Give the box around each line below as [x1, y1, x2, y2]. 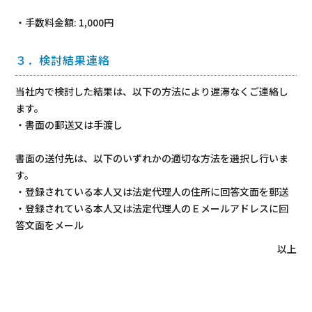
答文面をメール [15, 218, 84, 232]
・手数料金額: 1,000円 [15, 15, 114, 29]
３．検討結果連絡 [15, 52, 111, 68]
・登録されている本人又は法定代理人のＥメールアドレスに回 [15, 201, 289, 215]
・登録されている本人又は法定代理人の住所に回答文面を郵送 [15, 185, 289, 198]
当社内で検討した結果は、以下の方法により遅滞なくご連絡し [15, 84, 289, 98]
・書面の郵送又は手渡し [15, 118, 123, 132]
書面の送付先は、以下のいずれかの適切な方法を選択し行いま [15, 151, 289, 165]
